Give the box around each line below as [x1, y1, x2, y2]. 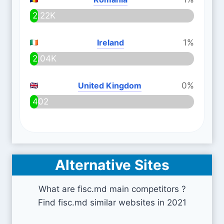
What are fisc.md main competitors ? [38, 184, 186, 194]
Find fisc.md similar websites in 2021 [37, 197, 186, 207]
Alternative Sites [54, 156, 169, 173]
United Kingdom [78, 80, 141, 90]
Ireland [97, 37, 124, 47]
